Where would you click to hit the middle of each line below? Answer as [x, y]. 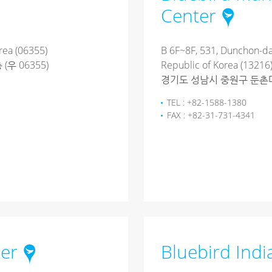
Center [188, 15]
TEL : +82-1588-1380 [206, 102]
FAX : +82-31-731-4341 [211, 115]
